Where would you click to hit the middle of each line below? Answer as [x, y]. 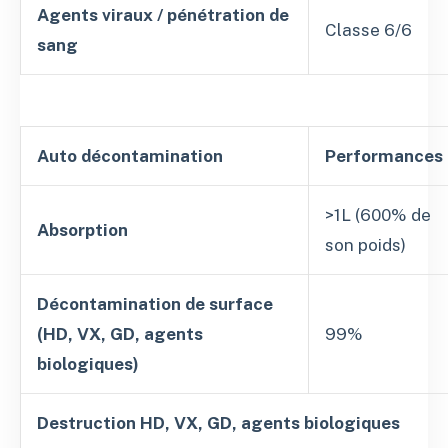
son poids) [365, 245]
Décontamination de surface [155, 304]
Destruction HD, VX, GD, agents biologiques [218, 423]
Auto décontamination [130, 156]
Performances [384, 156]
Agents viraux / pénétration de [163, 15]
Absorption [82, 230]
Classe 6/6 [368, 30]
